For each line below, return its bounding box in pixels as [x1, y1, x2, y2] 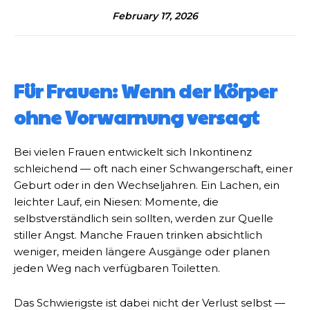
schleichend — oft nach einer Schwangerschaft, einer [14, 162, 293, 175]
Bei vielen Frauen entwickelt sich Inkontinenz [14, 145, 252, 158]
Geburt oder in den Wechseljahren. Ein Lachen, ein [14, 179, 280, 192]
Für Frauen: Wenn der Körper [14, 77, 277, 104]
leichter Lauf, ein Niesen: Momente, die [14, 195, 219, 208]
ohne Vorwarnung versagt [14, 104, 259, 130]
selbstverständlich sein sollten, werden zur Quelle [14, 212, 273, 225]
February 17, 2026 [112, 9, 198, 22]
